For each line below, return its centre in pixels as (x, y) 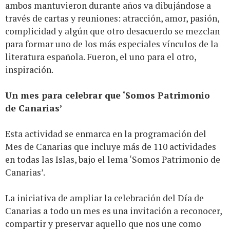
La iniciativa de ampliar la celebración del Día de (104, 198)
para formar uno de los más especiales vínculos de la (112, 44)
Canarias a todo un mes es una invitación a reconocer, (113, 211)
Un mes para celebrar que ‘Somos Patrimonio (108, 95)
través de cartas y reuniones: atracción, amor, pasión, (112, 18)
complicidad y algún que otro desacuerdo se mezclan (112, 31)
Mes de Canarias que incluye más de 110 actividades (111, 147)
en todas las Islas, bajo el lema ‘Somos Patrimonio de (113, 160)
